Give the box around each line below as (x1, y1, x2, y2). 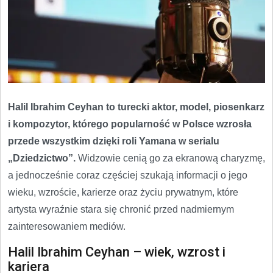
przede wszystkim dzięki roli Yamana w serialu (8, 135, 219, 146)
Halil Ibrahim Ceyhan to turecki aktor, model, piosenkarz (8, 101, 264, 112)
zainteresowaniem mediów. (8, 221, 126, 232)
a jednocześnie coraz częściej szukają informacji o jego (8, 169, 247, 180)
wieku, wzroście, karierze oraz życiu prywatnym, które (8, 186, 238, 197)
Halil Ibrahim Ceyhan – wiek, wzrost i (8, 244, 225, 260)
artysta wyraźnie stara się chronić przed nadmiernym (8, 204, 234, 214)
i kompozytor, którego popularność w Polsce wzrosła (8, 118, 252, 129)
